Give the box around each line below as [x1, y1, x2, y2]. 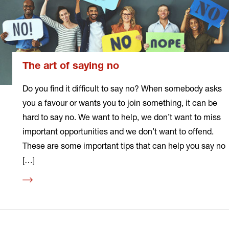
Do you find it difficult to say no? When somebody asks [22, 83, 222, 93]
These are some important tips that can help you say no [22, 140, 225, 150]
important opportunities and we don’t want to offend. [22, 126, 214, 136]
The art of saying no [22, 61, 119, 72]
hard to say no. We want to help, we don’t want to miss [22, 111, 221, 122]
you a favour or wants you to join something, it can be [22, 97, 217, 107]
